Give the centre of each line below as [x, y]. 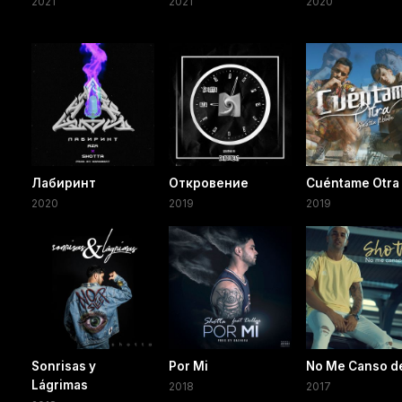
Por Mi [189, 367]
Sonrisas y [64, 367]
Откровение [209, 184]
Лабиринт [64, 184]
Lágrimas [60, 385]
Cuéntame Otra [353, 184]
